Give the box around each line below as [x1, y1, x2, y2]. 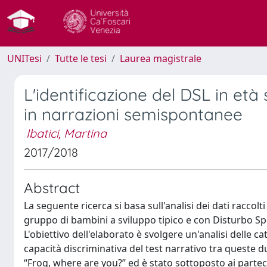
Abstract [24, 179, 80, 197]
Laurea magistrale [120, 52, 201, 65]
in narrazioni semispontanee [24, 104, 243, 125]
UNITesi [7, 52, 42, 65]
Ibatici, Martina [26, 126, 107, 141]
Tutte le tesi [55, 52, 107, 65]
